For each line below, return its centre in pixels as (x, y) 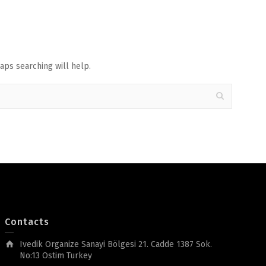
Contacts (27, 222)
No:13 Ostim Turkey (56, 256)
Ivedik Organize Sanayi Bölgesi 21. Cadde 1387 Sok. (115, 244)
